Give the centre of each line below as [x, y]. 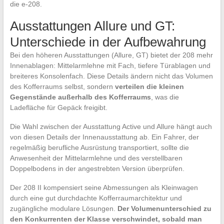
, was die [165, 97]
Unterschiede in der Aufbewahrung [108, 42]
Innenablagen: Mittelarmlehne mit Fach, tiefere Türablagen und [110, 66]
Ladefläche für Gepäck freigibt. [58, 108]
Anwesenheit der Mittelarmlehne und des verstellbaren [96, 158]
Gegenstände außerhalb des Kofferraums [80, 97]
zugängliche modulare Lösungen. [63, 209]
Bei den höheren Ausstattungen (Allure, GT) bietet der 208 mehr [111, 55]
